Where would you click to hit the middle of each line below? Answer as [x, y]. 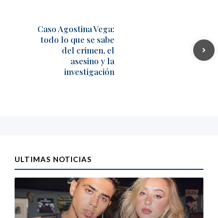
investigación [89, 71]
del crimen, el [88, 50]
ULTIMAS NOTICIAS [53, 159]
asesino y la [92, 61]
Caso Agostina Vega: [76, 28]
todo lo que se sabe [77, 39]
